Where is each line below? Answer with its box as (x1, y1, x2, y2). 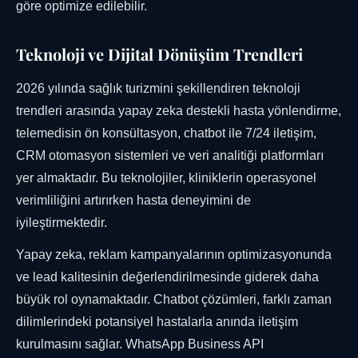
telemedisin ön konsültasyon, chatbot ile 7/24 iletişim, (16, 126, 316, 141)
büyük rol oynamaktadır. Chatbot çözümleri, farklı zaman (16, 292, 332, 307)
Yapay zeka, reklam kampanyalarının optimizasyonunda (16, 248, 332, 262)
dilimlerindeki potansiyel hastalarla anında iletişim (16, 315, 298, 329)
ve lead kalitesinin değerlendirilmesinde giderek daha (16, 270, 319, 284)
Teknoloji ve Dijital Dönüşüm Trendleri (16, 43, 303, 66)
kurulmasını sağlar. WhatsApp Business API (16, 337, 264, 352)
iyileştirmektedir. (16, 216, 107, 230)
